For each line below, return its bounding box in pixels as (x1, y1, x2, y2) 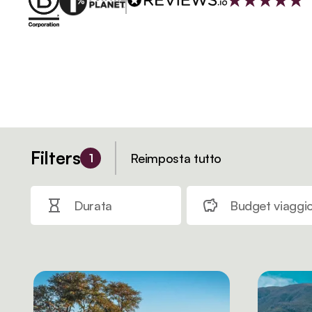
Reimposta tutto (130, 150, 222, 166)
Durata (74, 198, 112, 213)
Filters (31, 147, 81, 169)
